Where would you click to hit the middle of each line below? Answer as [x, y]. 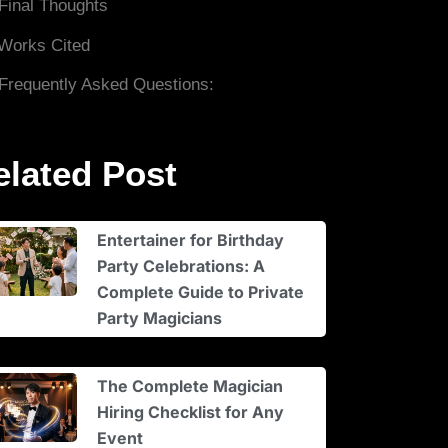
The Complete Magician [190, 385]
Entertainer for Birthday [191, 239]
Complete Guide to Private [201, 291]
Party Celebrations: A [181, 265]
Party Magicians [160, 317]
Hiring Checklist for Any [191, 411]
